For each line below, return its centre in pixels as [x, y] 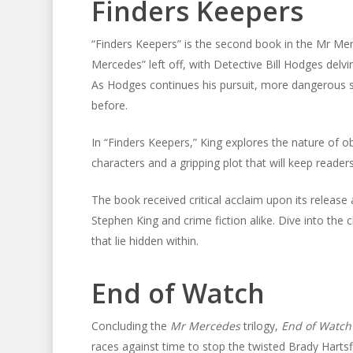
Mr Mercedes [205, 326]
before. [109, 105]
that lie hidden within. [145, 241]
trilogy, [260, 326]
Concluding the [130, 326]
